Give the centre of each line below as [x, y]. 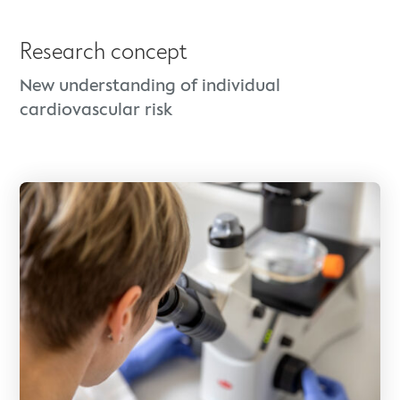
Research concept [104, 52]
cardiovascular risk [97, 110]
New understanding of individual [150, 86]
